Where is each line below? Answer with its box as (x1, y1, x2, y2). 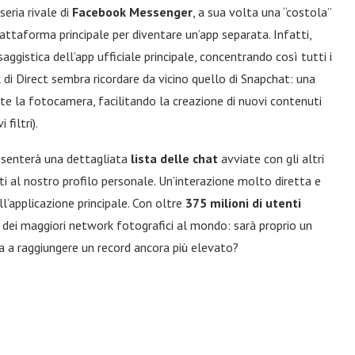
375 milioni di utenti (185, 195, 301, 211)
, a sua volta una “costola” (193, 4, 331, 20)
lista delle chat (131, 151, 218, 166)
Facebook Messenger (72, 4, 193, 20)
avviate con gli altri (218, 151, 324, 166)
